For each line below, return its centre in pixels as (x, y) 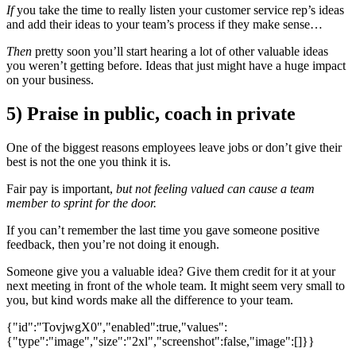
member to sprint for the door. (81, 203)
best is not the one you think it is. (89, 162)
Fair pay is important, (61, 189)
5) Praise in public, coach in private (151, 114)
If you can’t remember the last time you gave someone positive (163, 230)
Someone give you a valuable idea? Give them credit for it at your (171, 272)
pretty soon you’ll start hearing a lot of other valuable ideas (180, 52)
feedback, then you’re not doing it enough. (113, 245)
